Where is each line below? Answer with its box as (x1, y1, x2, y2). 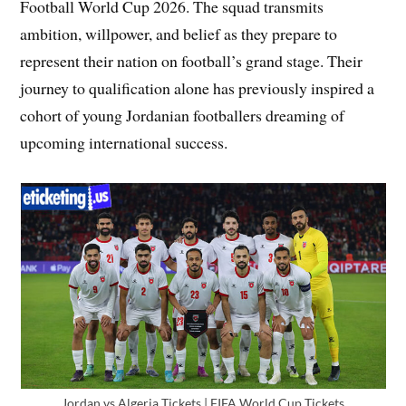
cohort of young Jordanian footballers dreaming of (20, 104, 345, 127)
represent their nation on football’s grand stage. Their (20, 50, 363, 72)
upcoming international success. (20, 131, 228, 154)
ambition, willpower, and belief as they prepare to (20, 23, 338, 45)
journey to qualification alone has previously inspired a (20, 77, 375, 100)
